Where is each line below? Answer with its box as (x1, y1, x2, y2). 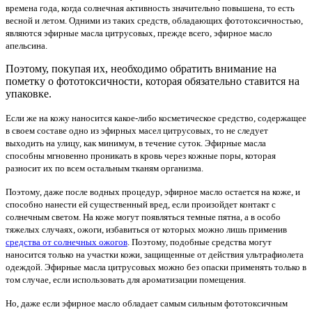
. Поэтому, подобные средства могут (127, 236, 272, 247)
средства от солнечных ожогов (6, 236, 127, 247)
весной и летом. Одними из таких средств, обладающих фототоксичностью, (6, 15, 303, 26)
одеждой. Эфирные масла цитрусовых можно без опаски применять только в (6, 261, 306, 272)
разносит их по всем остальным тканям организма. (6, 162, 203, 173)
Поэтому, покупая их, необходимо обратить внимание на (6, 62, 276, 75)
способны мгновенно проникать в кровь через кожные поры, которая (6, 150, 276, 161)
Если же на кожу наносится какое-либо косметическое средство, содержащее (6, 112, 306, 123)
